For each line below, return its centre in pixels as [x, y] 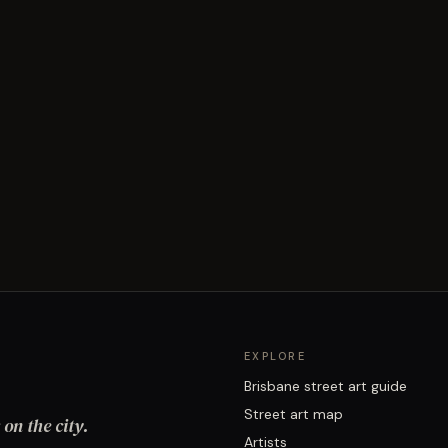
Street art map [293, 414]
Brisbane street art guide [325, 386]
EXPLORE [275, 356]
